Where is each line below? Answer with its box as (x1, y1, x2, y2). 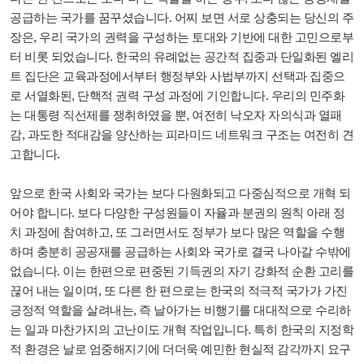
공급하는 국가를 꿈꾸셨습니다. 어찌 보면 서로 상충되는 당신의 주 (10, 11, 353, 25)
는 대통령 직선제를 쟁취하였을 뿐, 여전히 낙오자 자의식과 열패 (10, 108, 342, 123)
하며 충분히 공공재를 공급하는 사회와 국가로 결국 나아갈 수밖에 (10, 245, 351, 259)
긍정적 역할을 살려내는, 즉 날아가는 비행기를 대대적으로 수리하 (10, 303, 351, 318)
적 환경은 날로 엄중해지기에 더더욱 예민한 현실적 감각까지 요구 (10, 342, 351, 357)
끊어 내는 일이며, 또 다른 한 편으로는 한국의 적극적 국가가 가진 (10, 284, 348, 298)
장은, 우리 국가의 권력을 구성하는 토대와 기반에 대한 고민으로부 (10, 30, 353, 45)
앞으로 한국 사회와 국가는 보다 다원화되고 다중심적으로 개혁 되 (10, 186, 351, 201)
